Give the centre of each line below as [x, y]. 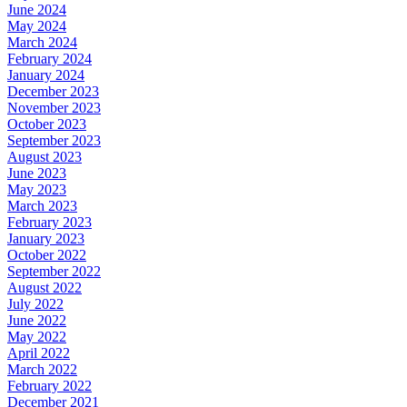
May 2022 [37, 336]
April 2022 [39, 352]
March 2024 [42, 42]
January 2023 [46, 238]
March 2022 [42, 369]
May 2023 [37, 189]
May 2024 [37, 25]
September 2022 [54, 271]
